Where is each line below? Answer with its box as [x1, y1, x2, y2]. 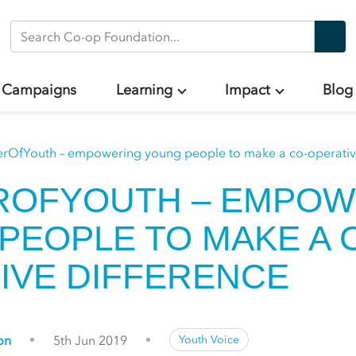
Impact [224, 80, 270, 99]
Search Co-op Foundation [10, 22, 196, 42]
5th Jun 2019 [53, 331, 127, 348]
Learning [115, 80, 172, 99]
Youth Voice [179, 332, 240, 346]
